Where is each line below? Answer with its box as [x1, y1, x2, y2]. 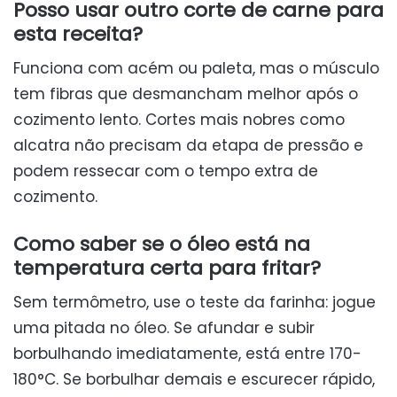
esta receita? [13, 20, 143, 49]
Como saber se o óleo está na [13, 230, 310, 259]
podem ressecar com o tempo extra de [13, 160, 318, 183]
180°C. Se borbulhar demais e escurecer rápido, [13, 369, 375, 391]
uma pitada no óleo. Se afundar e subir [13, 317, 315, 339]
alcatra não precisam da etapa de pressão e [13, 135, 363, 157]
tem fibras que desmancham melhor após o [13, 83, 358, 105]
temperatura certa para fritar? [13, 254, 321, 283]
